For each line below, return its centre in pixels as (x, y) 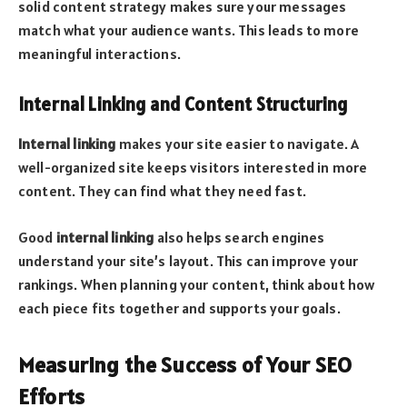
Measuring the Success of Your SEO (185, 364)
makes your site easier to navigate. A (238, 144)
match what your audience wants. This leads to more (189, 30)
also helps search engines (239, 237)
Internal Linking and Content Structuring (183, 104)
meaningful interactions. (99, 54)
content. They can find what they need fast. (162, 191)
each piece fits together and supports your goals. (179, 308)
